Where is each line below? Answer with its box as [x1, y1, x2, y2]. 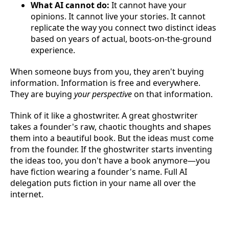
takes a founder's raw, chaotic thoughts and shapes [10, 121, 211, 132]
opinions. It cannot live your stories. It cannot [31, 10, 205, 22]
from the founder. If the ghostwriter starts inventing [10, 143, 212, 155]
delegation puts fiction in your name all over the [10, 177, 196, 189]
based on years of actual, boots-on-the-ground [31, 33, 212, 44]
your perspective [74, 88, 132, 100]
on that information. [132, 88, 213, 100]
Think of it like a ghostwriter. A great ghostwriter [10, 109, 198, 121]
